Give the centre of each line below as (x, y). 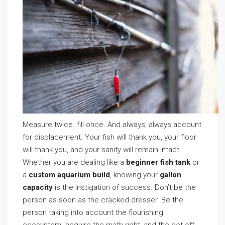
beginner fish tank (158, 162)
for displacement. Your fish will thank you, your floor (109, 137)
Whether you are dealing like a (74, 162)
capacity (38, 188)
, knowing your (135, 175)
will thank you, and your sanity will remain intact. (102, 150)
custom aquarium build (69, 175)
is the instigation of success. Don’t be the (124, 188)
